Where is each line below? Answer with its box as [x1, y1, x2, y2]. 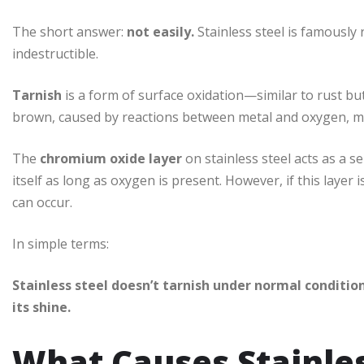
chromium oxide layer [40, 149, 182, 168]
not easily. [127, 23, 194, 41]
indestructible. [12, 45, 98, 63]
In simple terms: [12, 235, 109, 253]
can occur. [12, 193, 72, 212]
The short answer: [12, 23, 127, 41]
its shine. [12, 298, 71, 317]
